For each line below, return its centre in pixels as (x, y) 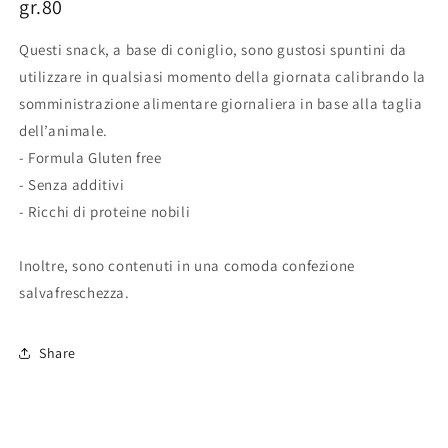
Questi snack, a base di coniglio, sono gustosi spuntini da (213, 50)
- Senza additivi (72, 185)
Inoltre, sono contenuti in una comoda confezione (187, 266)
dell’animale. (63, 131)
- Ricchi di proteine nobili (105, 212)
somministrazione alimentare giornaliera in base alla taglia (221, 104)
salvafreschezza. (74, 293)
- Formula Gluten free (90, 158)
